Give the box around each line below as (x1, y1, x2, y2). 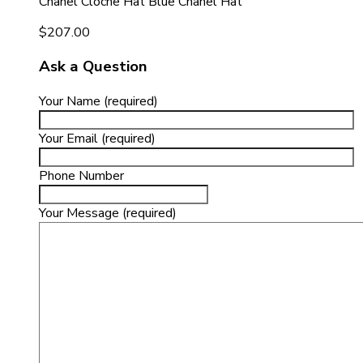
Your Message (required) (39, 204, 177, 223)
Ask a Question (39, 56, 147, 78)
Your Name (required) (39, 92, 158, 111)
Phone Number (39, 167, 124, 186)
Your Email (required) (39, 130, 156, 148)
